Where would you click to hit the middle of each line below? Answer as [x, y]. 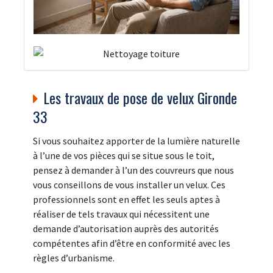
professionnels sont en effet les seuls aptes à [126, 199]
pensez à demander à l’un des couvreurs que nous [133, 170]
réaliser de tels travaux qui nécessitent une [121, 214]
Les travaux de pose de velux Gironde [140, 97]
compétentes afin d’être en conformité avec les [132, 243]
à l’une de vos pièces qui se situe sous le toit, [124, 155]
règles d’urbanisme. [74, 257]
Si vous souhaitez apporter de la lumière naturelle [136, 140]
